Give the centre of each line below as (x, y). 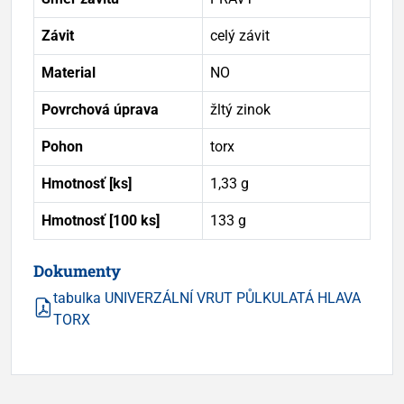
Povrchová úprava (100, 109)
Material (69, 72)
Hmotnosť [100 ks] (101, 220)
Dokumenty (77, 271)
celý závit (240, 35)
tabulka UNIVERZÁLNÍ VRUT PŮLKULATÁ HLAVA (207, 298)
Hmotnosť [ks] (87, 183)
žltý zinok (240, 109)
